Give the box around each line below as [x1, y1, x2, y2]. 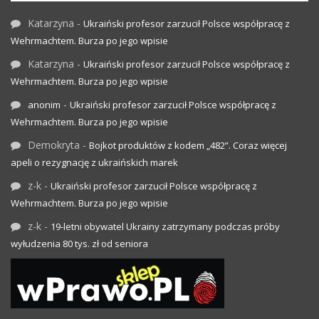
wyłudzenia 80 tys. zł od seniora [11, 237, 148, 251]
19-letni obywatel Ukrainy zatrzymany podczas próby [51, 220, 280, 234]
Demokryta [28, 138, 80, 152]
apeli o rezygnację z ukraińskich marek [11, 156, 178, 169]
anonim [28, 98, 61, 112]
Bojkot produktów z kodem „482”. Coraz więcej [89, 139, 287, 152]
